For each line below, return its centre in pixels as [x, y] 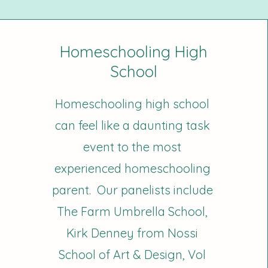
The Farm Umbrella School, [133, 211]
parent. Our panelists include [132, 190]
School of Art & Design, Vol [133, 255]
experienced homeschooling [132, 168]
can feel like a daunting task [132, 125]
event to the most [133, 147]
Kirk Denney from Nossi [133, 233]
